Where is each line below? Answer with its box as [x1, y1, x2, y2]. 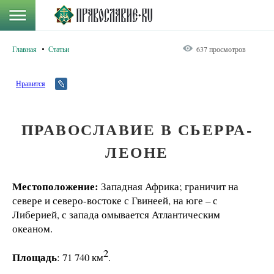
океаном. [12, 221, 53, 235]
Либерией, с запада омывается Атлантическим [12, 207, 220, 221]
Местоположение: [12, 179, 98, 194]
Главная [12, 44, 37, 54]
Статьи [48, 44, 69, 54]
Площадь [12, 249, 57, 265]
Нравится [16, 78, 45, 88]
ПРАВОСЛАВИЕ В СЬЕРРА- [21, 118, 253, 141]
